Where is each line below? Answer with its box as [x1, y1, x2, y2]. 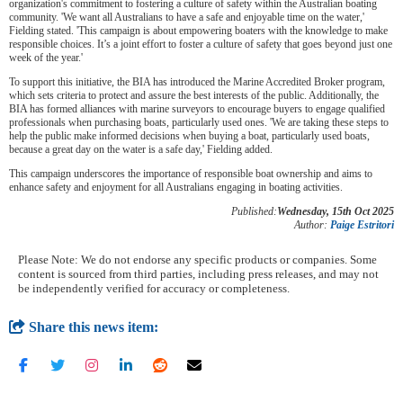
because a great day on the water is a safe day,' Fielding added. [9, 142, 273, 156]
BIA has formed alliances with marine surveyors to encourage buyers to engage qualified [9, 102, 385, 115]
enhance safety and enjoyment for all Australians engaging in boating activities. [9, 180, 343, 193]
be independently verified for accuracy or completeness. [18, 281, 290, 295]
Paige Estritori [330, 218, 394, 231]
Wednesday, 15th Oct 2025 [277, 204, 394, 218]
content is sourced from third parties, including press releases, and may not [18, 266, 379, 281]
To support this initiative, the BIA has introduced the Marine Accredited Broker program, [9, 75, 385, 88]
